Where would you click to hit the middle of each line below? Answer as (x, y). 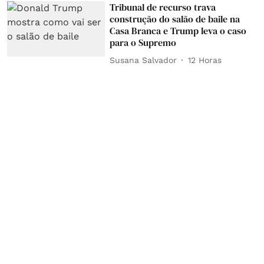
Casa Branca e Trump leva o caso (178, 31)
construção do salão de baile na (175, 19)
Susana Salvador (143, 60)
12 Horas (205, 60)
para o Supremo (143, 43)
